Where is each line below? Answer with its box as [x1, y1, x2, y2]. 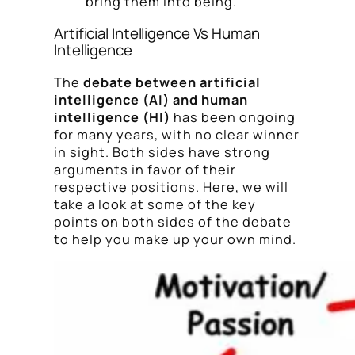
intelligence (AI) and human [54, 90, 248, 109]
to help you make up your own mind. [54, 230, 296, 248]
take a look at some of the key [54, 195, 256, 213]
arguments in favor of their [54, 160, 236, 178]
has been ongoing [170, 108, 296, 126]
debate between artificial [83, 73, 261, 91]
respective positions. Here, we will [54, 177, 288, 196]
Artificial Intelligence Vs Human [54, 23, 260, 44]
